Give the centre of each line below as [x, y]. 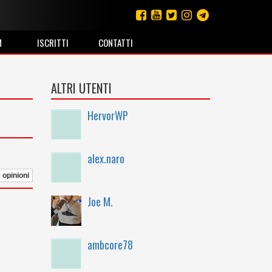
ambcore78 [110, 245]
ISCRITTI [53, 42]
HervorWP [107, 115]
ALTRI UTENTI [81, 88]
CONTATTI [115, 42]
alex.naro [106, 158]
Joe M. [100, 202]
